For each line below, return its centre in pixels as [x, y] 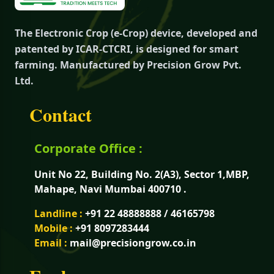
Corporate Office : [88, 148]
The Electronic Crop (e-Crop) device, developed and [136, 33]
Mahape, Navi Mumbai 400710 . [110, 189]
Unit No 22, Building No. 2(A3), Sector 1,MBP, [142, 174]
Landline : [60, 213]
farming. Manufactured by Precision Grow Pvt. [128, 65]
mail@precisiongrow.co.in [132, 243]
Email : [51, 243]
